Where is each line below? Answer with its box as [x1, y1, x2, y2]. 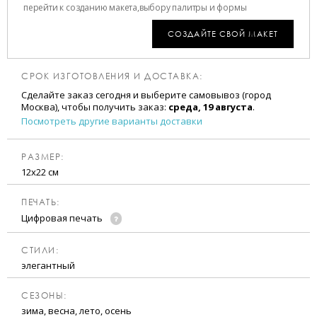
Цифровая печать [21, 212, 105, 225]
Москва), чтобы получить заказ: [21, 100, 168, 114]
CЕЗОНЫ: [21, 290, 67, 301]
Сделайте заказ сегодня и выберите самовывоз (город [21, 88, 271, 102]
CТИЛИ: [21, 245, 59, 256]
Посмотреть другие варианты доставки [21, 115, 202, 128]
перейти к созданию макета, [23, 1, 139, 14]
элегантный [21, 259, 75, 272]
